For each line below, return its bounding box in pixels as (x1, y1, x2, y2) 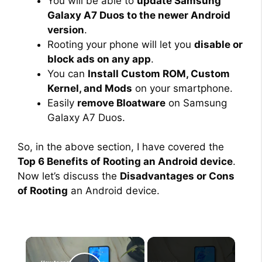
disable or (194, 38, 243, 50)
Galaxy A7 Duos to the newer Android (47, 9, 230, 21)
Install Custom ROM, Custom (88, 67, 230, 80)
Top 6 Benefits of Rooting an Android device (18, 156, 233, 168)
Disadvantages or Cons (120, 170, 235, 182)
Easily (47, 96, 77, 109)
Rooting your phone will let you (47, 38, 194, 50)
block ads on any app (47, 53, 151, 65)
